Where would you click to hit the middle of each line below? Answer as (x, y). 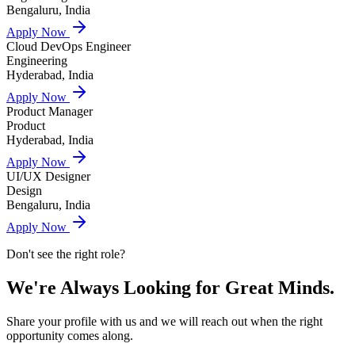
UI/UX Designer (48, 177)
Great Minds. (280, 287)
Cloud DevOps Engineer (69, 47)
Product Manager (50, 112)
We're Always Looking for (116, 287)
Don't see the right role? (66, 254)
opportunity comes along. (70, 335)
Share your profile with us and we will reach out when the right (164, 321)
